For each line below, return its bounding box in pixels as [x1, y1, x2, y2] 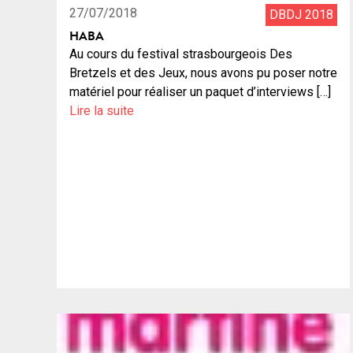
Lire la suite [69, 103, 134, 119]
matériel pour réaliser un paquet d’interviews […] [69, 84, 331, 100]
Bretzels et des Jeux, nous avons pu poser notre [69, 65, 337, 81]
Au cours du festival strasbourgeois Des [69, 46, 292, 62]
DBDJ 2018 [269, 7, 333, 23]
